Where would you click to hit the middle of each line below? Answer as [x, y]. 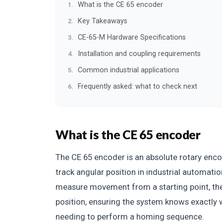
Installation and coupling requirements [139, 54]
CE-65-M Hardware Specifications [132, 38]
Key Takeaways [103, 21]
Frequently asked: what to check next [138, 87]
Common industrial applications [129, 70]
